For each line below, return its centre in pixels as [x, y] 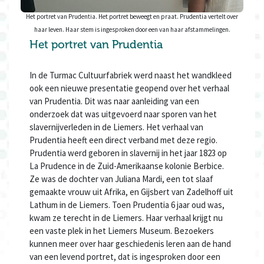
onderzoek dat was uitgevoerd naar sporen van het [123, 114]
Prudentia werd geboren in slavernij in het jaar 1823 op [128, 153]
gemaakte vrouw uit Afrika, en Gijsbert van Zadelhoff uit [131, 192]
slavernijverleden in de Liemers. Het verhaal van [116, 127]
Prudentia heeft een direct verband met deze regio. [123, 140]
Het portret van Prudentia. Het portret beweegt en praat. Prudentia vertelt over [132, 16]
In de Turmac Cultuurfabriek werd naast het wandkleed [131, 75]
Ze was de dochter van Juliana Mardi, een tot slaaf [121, 179]
